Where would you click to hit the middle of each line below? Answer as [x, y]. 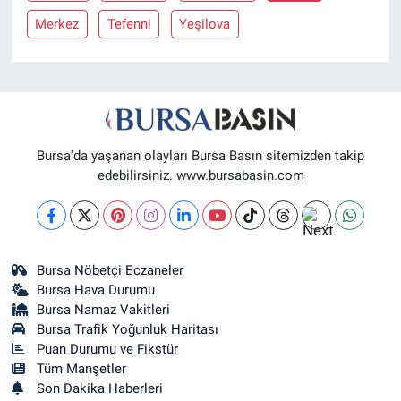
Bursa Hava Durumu [96, 290]
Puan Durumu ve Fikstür [108, 349]
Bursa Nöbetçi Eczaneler [111, 270]
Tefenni [129, 25]
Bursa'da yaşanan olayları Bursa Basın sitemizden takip [200, 155]
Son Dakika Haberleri [100, 388]
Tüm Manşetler [82, 368]
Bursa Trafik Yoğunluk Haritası [128, 329]
